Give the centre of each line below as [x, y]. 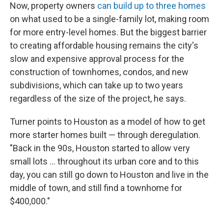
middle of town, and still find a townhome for [96, 188]
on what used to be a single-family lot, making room [110, 19]
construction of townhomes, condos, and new [99, 72]
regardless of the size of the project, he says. [98, 98]
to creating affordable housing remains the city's [104, 45]
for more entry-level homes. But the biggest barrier [108, 32]
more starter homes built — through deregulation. [105, 135]
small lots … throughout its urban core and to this [104, 161]
